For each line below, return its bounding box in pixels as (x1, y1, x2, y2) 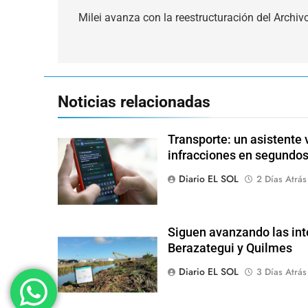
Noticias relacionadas (58, 91, 210, 111)
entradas (71, 35, 136, 55)
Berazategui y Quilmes (167, 241, 292, 256)
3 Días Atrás (256, 265, 307, 279)
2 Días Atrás (256, 172, 307, 186)
